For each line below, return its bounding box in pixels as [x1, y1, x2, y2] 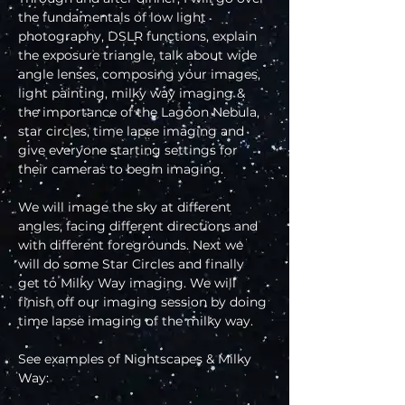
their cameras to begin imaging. [18, 161, 223, 178]
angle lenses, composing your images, [18, 66, 264, 83]
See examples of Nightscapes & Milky [18, 351, 255, 368]
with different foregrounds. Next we [18, 237, 247, 254]
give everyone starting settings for [18, 142, 241, 159]
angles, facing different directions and [18, 218, 261, 235]
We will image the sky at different [18, 199, 235, 216]
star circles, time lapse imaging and [18, 123, 248, 140]
